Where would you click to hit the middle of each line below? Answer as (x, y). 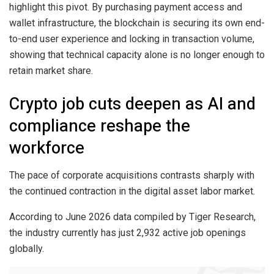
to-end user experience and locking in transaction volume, (132, 39)
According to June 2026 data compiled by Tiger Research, (132, 217)
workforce (47, 148)
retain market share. (51, 71)
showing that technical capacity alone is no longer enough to (137, 55)
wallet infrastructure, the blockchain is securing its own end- (137, 23)
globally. (27, 248)
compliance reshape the (100, 126)
